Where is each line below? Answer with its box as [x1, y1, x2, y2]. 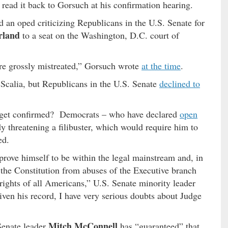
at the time [141, 59, 181, 72]
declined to [159, 77, 200, 90]
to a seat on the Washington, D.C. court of [20, 28, 179, 41]
